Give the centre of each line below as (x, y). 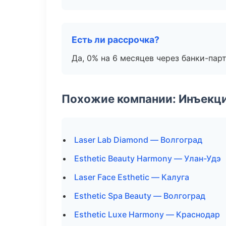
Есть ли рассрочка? (116, 40)
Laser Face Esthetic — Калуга (132, 177)
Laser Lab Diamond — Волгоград (138, 140)
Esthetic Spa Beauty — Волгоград (140, 196)
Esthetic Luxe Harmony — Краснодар (147, 214)
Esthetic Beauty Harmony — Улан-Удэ (148, 158)
